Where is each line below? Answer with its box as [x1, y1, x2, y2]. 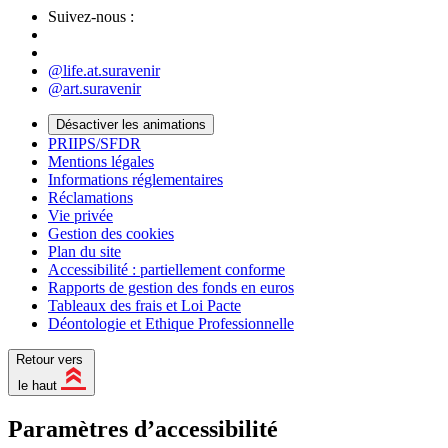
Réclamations [48, 188, 133, 206]
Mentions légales [48, 152, 154, 170]
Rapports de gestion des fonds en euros [48, 278, 294, 296]
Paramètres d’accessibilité [8, 416, 278, 443]
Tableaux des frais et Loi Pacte [48, 296, 241, 314]
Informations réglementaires [48, 170, 223, 188]
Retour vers [16, 351, 87, 367]
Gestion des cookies [48, 224, 174, 242]
